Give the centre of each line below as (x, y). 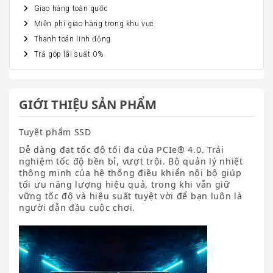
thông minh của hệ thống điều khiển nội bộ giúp (130, 173)
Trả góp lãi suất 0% (69, 55)
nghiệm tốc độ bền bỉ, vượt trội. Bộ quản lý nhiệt (131, 161)
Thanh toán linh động (72, 39)
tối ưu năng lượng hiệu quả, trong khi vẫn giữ (125, 185)
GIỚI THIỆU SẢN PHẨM (88, 105)
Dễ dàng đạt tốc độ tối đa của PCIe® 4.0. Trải (122, 150)
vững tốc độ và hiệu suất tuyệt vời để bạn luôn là (131, 196)
